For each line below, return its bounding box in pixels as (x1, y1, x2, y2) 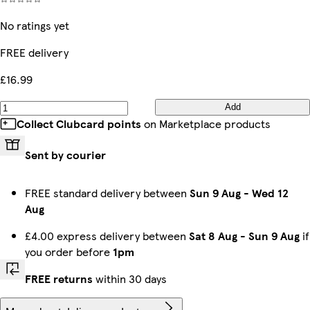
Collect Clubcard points (17, 115, 141, 131)
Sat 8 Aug (189, 227, 237, 244)
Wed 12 (252, 184, 289, 201)
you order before (25, 243, 113, 259)
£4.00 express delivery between (25, 227, 189, 244)
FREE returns (25, 270, 93, 286)
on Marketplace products (141, 115, 271, 131)
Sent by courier (25, 146, 106, 163)
